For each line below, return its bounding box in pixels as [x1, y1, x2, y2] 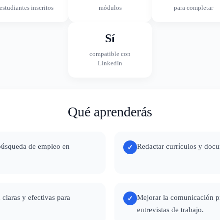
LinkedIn [98, 59, 122, 67]
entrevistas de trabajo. [137, 206, 204, 214]
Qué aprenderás [68, 104, 152, 119]
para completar [174, 4, 213, 11]
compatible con [89, 50, 131, 57]
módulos [98, 4, 122, 11]
